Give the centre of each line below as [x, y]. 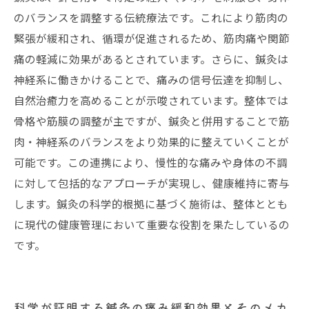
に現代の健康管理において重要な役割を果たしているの [152, 224]
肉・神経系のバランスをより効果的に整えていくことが [151, 141]
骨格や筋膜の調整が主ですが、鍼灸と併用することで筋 [152, 121]
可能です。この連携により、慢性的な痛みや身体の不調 [151, 162]
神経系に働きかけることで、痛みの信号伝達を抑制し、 [151, 79]
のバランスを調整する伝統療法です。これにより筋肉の [151, 17]
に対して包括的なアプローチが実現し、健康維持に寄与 [152, 183]
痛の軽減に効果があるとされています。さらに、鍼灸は [151, 59]
